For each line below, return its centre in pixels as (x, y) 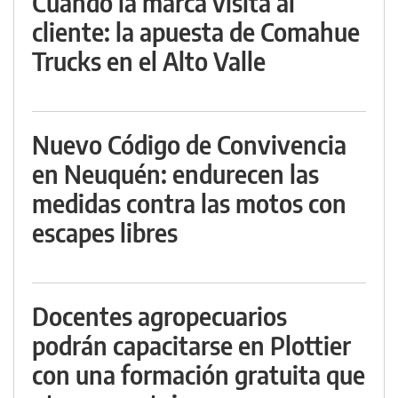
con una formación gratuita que (199, 375)
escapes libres (105, 233)
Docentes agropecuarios (159, 316)
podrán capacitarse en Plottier (191, 346)
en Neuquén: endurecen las (175, 174)
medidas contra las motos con (189, 203)
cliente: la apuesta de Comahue (196, 32)
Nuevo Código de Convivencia (189, 145)
